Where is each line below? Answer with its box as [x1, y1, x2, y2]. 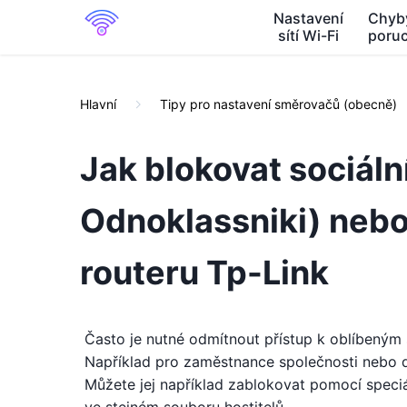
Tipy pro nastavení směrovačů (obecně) [160, 96, 397, 112]
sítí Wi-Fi [277, 26, 339, 45]
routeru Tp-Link [80, 253, 329, 293]
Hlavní [80, 96, 116, 112]
